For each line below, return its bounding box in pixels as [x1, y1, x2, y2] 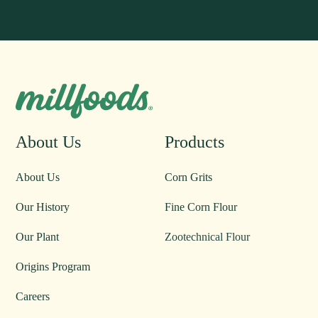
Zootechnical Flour [165, 231, 251, 243]
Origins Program [16, 261, 91, 273]
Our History [16, 201, 70, 213]
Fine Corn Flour [165, 201, 238, 213]
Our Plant [16, 231, 60, 243]
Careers [16, 290, 50, 302]
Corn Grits [165, 171, 213, 183]
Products [165, 133, 225, 151]
